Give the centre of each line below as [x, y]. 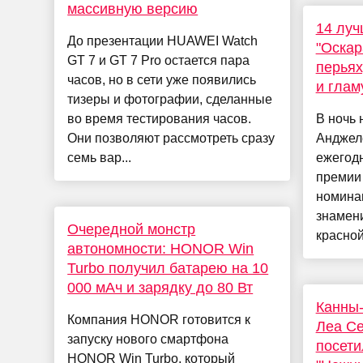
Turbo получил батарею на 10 [168, 269]
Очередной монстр [132, 230]
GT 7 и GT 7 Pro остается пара [159, 61]
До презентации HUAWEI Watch [163, 41]
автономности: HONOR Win [161, 249]
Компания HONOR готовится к [159, 320]
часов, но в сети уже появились [162, 80]
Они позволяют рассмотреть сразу [171, 139]
